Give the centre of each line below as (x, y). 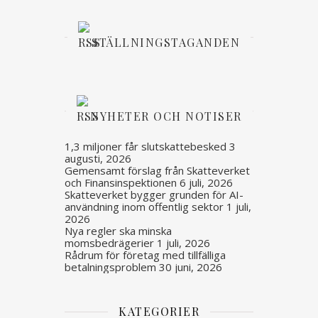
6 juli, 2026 (207, 182)
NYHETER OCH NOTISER (166, 116)
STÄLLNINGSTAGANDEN (166, 42)
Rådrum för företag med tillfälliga (146, 254)
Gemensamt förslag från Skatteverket (158, 170)
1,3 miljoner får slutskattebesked (146, 146)
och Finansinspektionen (121, 182)
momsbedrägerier (110, 242)
